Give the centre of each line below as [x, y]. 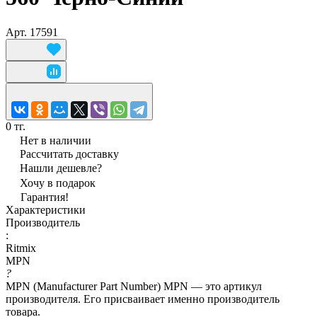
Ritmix [21, 248]
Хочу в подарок [58, 183]
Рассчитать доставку [69, 154]
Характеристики [46, 209]
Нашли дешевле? [61, 168]
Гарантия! [45, 197]
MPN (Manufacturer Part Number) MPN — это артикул [134, 286]
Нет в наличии [56, 140]
